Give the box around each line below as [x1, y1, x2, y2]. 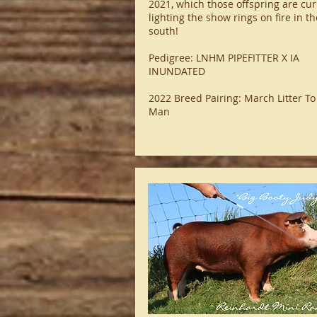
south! [148, 24, 178, 38]
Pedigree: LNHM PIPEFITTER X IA [148, 51, 299, 64]
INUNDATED [148, 64, 205, 78]
